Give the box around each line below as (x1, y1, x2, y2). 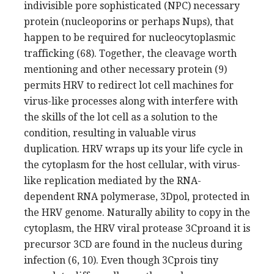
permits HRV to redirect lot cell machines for (24, 79, 234, 91)
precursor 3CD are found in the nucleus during (24, 238, 242, 250)
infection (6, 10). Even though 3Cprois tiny (24, 254, 218, 266)
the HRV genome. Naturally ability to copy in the (24, 206, 250, 218)
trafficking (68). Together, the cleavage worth (24, 47, 237, 59)
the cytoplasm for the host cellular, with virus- (24, 158, 240, 171)
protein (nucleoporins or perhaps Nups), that (24, 15, 234, 28)
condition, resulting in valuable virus (24, 127, 196, 139)
